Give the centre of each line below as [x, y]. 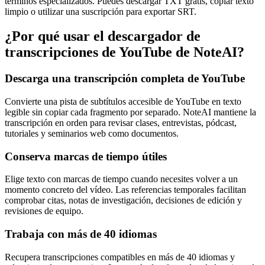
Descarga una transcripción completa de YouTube [125, 79]
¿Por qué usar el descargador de [103, 36]
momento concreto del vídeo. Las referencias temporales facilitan [125, 190]
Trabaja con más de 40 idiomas [81, 234]
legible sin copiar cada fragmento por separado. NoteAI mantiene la [130, 112]
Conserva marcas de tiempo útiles [86, 156]
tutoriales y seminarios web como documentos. [92, 134]
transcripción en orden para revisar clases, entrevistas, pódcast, [121, 123]
